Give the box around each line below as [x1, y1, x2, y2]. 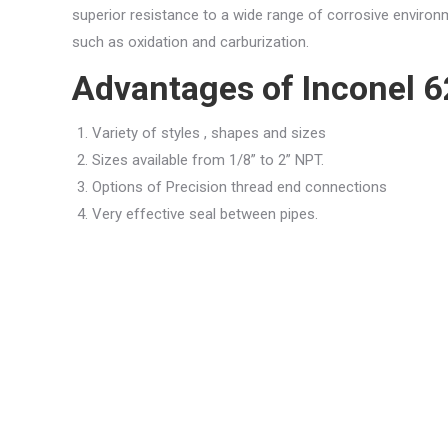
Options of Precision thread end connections [92, 178, 387, 197]
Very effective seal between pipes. [92, 205, 318, 224]
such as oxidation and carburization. [72, 33, 309, 52]
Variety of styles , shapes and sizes [92, 124, 326, 143]
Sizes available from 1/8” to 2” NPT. [92, 151, 324, 170]
